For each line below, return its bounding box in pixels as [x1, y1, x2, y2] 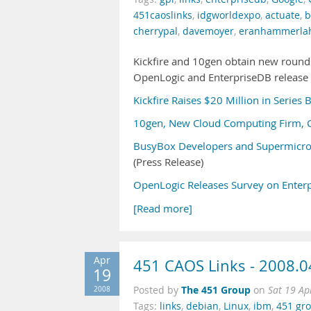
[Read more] [133, 202, 192, 215]
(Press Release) [133, 155, 203, 169]
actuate [265, 9, 300, 22]
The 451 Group [181, 283, 251, 296]
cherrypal [133, 25, 178, 37]
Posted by [133, 284, 181, 296]
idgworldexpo [197, 9, 260, 22]
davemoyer [183, 25, 234, 37]
